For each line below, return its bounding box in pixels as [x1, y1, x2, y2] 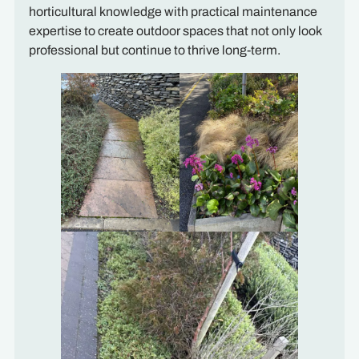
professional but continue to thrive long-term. [28, 43, 280, 58]
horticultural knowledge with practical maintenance [28, 5, 317, 19]
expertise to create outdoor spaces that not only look [28, 24, 321, 38]
